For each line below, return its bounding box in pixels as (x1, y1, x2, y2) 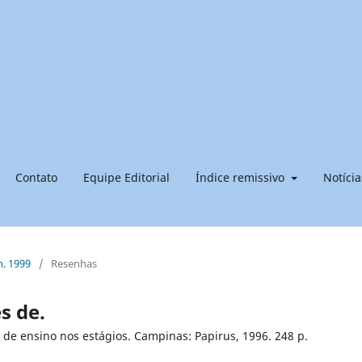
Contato (15, 169, 57, 185)
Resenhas (51, 255, 97, 271)
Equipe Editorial (83, 169, 170, 185)
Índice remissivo (196, 169, 288, 185)
